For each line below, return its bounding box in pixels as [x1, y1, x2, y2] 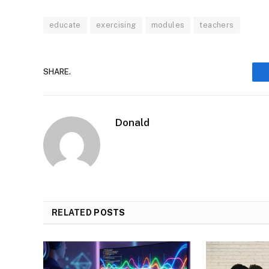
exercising [95, 20, 136, 29]
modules [151, 20, 185, 29]
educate [49, 20, 81, 29]
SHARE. [43, 67, 71, 77]
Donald [115, 116, 150, 128]
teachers [199, 20, 234, 29]
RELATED [52, 207, 94, 217]
